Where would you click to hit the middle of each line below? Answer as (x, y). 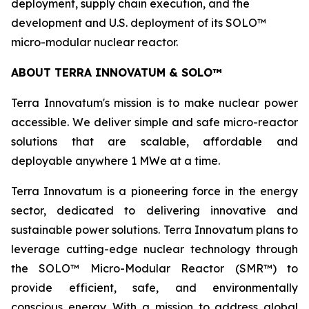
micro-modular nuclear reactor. (94, 42)
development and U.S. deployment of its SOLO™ (139, 23)
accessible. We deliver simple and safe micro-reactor (154, 122)
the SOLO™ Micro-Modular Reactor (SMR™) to (154, 268)
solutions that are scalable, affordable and (154, 141)
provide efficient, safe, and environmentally (154, 288)
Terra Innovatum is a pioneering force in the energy (154, 191)
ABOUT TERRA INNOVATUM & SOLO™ (117, 72)
